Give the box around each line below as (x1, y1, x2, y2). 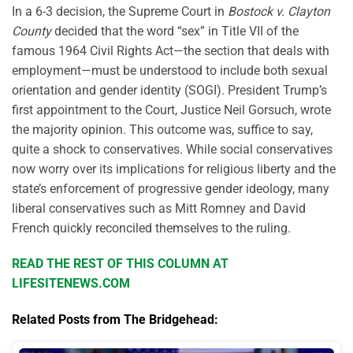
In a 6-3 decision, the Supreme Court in (12, 3, 228, 19)
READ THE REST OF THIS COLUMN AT (12, 256, 229, 272)
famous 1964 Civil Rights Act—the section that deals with (12, 43, 329, 58)
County (12, 23, 51, 39)
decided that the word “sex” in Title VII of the (51, 23, 299, 39)
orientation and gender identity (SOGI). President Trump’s (12, 82, 327, 98)
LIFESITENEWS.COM (12, 276, 130, 292)
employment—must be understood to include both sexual (12, 62, 328, 78)
